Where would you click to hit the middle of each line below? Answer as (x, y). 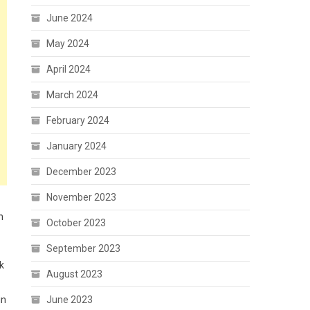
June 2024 (70, 18)
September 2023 (84, 248)
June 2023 (70, 300)
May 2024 (68, 44)
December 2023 (82, 172)
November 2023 (82, 197)
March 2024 (73, 95)
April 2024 (69, 69)
